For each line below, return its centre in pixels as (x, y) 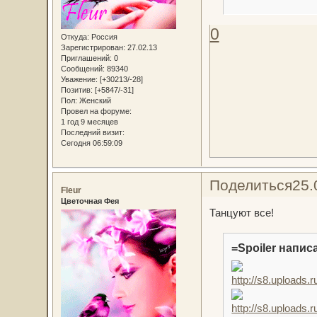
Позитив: (76, 90)
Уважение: (79, 79)
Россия (103, 36)
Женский (94, 100)
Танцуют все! (241, 213)
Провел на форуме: (96, 111)
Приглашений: (86, 58)
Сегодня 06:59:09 (91, 143)
